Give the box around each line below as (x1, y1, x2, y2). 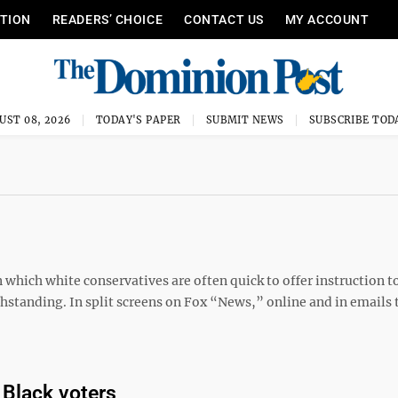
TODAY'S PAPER (95, 114, 181, 126)
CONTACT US (184, 12, 264, 27)
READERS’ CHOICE (52, 12, 163, 27)
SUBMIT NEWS (205, 114, 284, 126)
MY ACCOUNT (284, 12, 370, 27)
